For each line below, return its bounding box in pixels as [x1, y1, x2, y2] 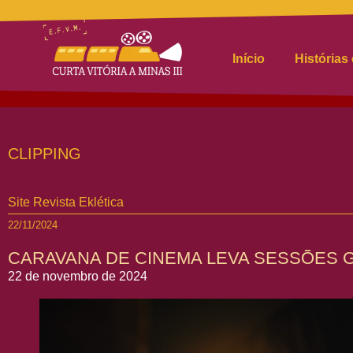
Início [232, 52, 265, 65]
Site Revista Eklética [8, 195, 124, 209]
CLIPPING [8, 145, 81, 162]
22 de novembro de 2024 [8, 269, 147, 283]
